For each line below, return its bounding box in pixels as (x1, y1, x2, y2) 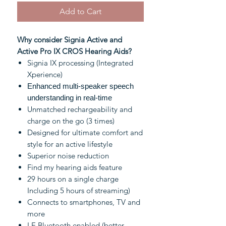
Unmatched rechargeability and (27, 104, 132, 115)
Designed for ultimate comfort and (27, 128, 143, 138)
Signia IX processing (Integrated (27, 58, 133, 68)
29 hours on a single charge (27, 174, 119, 184)
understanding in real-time (27, 93, 112, 102)
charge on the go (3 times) (27, 116, 115, 126)
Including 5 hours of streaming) (27, 186, 130, 196)
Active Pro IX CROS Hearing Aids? (17, 46, 132, 56)
